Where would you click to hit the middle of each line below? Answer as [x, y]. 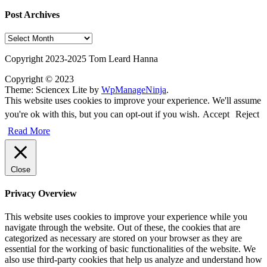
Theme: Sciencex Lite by [53, 89]
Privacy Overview [41, 194]
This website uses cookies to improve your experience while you [126, 217]
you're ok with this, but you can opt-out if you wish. [102, 114]
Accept [216, 114]
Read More [29, 131]
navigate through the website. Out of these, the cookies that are [122, 228]
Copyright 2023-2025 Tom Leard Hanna [81, 58]
